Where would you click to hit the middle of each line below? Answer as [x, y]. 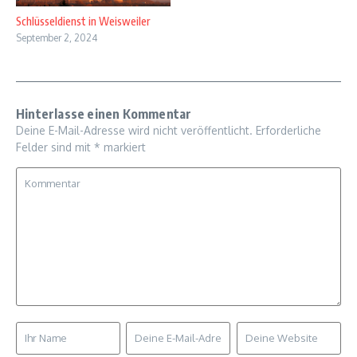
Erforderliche [288, 130]
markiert [123, 147]
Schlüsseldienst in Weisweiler [83, 21]
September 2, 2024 [57, 37]
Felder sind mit [55, 147]
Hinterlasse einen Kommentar [104, 114]
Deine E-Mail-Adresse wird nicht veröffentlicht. [134, 130]
